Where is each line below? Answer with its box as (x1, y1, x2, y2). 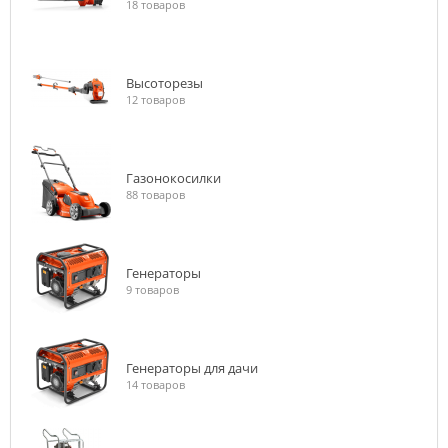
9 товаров (126, 282, 179, 297)
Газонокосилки (126, 169, 221, 187)
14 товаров (126, 377, 185, 392)
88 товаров (126, 187, 185, 202)
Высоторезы (126, 74, 203, 92)
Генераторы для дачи (126, 359, 258, 377)
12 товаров (126, 92, 185, 107)
